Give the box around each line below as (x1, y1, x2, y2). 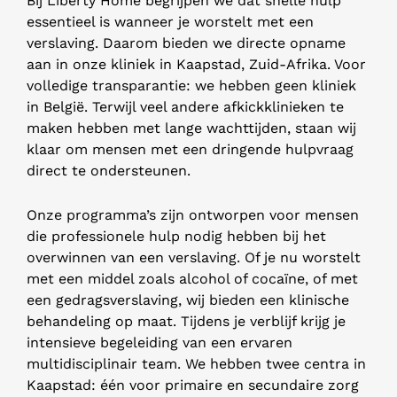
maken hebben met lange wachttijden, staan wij (27, 120, 356, 137)
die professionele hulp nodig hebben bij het (27, 227, 326, 245)
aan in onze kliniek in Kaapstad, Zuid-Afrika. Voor (27, 56, 366, 74)
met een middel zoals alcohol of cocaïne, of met (27, 269, 358, 287)
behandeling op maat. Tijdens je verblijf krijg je (27, 312, 346, 330)
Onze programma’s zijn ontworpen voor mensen (27, 206, 359, 223)
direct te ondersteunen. (27, 162, 191, 180)
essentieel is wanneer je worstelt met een (27, 13, 314, 31)
